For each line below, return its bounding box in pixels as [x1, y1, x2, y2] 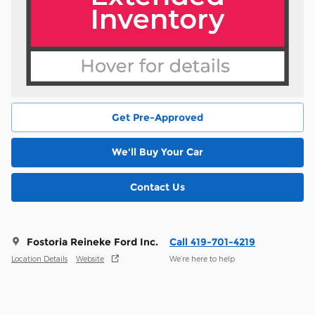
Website [76, 253, 104, 263]
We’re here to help [169, 253, 235, 263]
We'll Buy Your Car [112, 146, 203, 159]
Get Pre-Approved [112, 110, 203, 124]
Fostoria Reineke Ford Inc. [27, 236, 158, 249]
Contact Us [130, 180, 185, 193]
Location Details [11, 253, 67, 263]
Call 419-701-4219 [169, 236, 255, 249]
